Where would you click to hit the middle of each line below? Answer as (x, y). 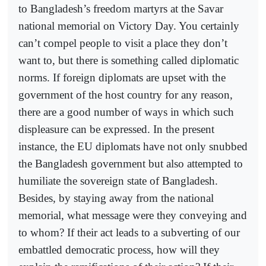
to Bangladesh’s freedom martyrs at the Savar (121, 8)
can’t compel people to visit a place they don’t (123, 43)
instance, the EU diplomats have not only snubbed (133, 146)
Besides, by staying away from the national (116, 198)
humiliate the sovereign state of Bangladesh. (118, 180)
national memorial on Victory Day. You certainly (129, 26)
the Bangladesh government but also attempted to (131, 163)
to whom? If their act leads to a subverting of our (129, 232)
